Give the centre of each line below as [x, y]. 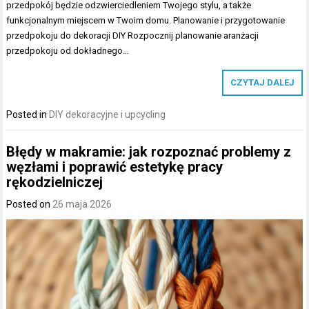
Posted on [30, 204]
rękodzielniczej [55, 182]
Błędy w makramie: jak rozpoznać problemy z [149, 151]
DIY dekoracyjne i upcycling [108, 115]
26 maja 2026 [82, 204]
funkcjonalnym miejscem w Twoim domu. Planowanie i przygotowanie [146, 21]
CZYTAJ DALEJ [262, 83]
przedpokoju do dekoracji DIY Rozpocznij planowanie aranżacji [133, 36]
